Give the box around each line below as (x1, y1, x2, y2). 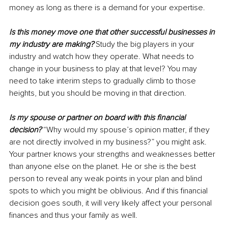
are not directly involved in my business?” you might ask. (9, 136, 209, 147)
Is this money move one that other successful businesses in (9, 26, 217, 37)
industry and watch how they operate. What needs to (9, 51, 196, 62)
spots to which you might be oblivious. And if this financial (9, 185, 210, 196)
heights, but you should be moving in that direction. (9, 88, 186, 98)
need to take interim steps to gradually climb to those (9, 75, 198, 86)
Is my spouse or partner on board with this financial (9, 112, 187, 123)
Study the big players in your (94, 39, 196, 49)
